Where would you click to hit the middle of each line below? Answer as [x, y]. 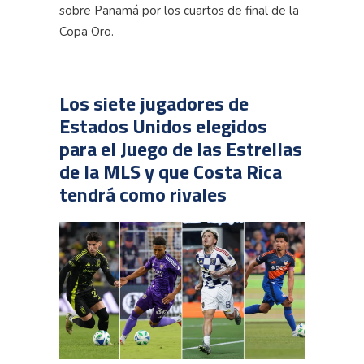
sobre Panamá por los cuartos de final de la [179, 10]
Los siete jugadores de [154, 103]
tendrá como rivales [155, 194]
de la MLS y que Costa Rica [171, 171]
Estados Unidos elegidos [163, 126]
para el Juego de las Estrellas [181, 148]
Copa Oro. [87, 31]
